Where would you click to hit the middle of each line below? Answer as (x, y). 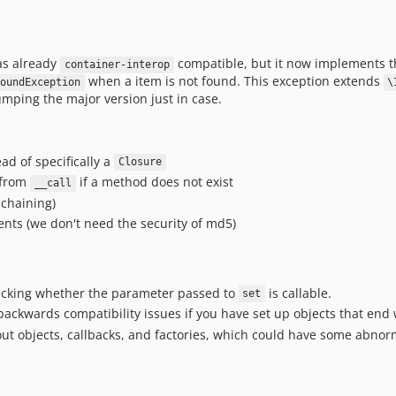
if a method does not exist (154, 182)
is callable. (298, 293)
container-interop (117, 65)
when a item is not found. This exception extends (234, 81)
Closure (140, 162)
